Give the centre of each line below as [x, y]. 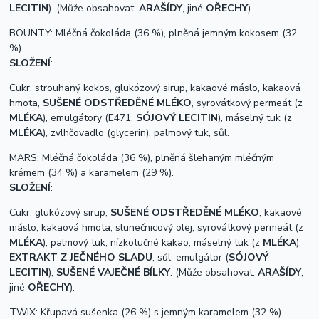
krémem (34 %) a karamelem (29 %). [92, 173]
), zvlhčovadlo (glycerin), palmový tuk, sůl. [136, 133]
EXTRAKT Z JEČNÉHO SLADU [81, 258]
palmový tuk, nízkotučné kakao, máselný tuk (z [157, 243]
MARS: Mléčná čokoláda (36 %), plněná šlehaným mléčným [142, 158]
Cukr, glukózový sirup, [60, 213]
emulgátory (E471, [94, 118]
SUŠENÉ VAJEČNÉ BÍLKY [114, 273]
